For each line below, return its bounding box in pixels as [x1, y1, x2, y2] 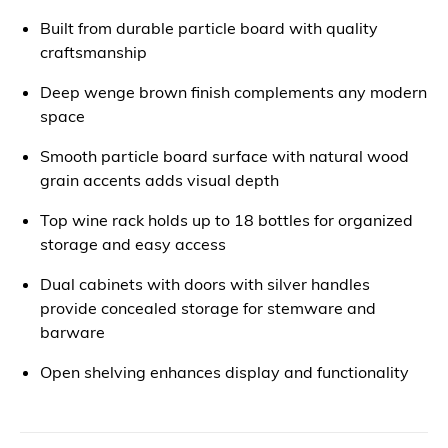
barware [40, 322, 105, 342]
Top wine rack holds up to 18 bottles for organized [40, 210, 413, 230]
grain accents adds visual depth [40, 170, 279, 190]
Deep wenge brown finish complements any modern [40, 82, 427, 102]
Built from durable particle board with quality [40, 18, 378, 38]
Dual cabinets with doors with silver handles [40, 274, 370, 294]
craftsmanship [40, 42, 147, 62]
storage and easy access [40, 234, 226, 254]
